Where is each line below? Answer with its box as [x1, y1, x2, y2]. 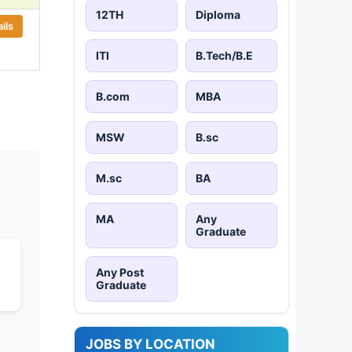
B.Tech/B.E [196, 48, 253, 62]
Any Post [96, 265, 144, 279]
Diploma [196, 7, 240, 21]
